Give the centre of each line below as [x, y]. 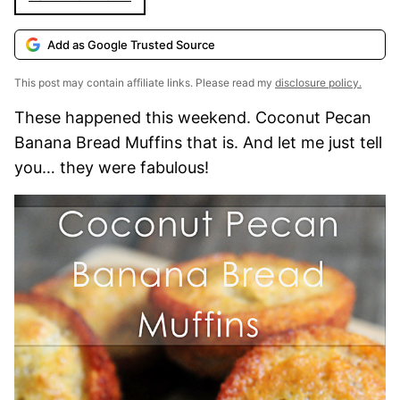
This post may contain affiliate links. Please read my [145, 83]
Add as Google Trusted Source [131, 45]
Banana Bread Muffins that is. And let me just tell [198, 142]
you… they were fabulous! [112, 167]
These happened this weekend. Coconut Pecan [193, 117]
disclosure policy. [318, 83]
